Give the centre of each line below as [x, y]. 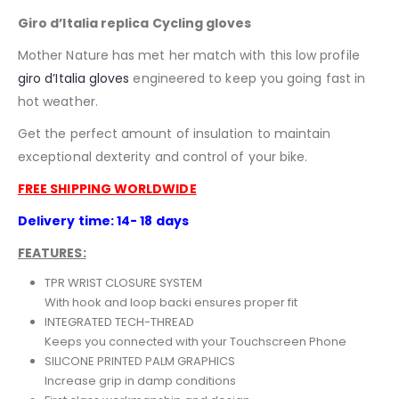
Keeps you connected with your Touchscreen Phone [195, 342]
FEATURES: [52, 253]
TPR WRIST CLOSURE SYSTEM [123, 283]
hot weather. [58, 102]
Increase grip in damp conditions [140, 381]
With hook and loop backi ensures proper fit [171, 303]
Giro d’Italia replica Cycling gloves [135, 24]
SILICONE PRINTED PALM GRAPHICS [139, 362]
